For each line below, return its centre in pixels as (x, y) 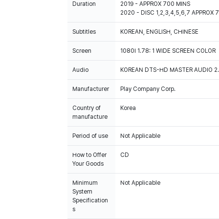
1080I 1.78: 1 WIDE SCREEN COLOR (168, 51)
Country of (87, 108)
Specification (90, 200)
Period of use (90, 136)
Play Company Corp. (148, 89)
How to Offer (89, 155)
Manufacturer (91, 89)
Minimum (85, 183)
